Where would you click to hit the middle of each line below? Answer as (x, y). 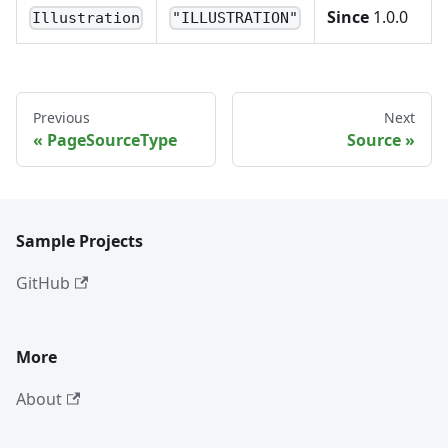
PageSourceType (112, 140)
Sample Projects (79, 241)
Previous (61, 117)
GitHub (43, 283)
